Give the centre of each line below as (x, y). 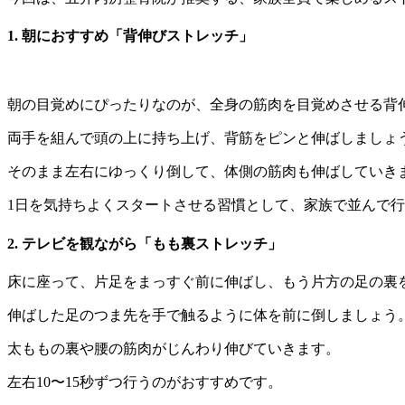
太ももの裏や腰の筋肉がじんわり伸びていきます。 (174, 348)
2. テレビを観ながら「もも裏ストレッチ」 (145, 243)
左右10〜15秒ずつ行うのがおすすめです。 (145, 382)
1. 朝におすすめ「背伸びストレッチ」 (130, 36)
